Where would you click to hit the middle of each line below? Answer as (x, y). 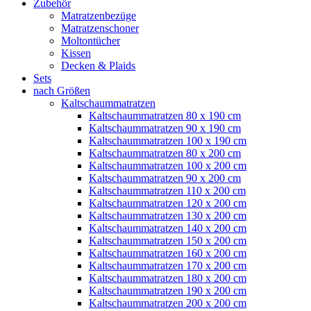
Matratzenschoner (100, 28)
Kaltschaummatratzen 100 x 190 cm (168, 140)
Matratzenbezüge (99, 15)
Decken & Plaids (98, 65)
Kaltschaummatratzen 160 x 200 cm (168, 253)
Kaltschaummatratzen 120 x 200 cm (168, 203)
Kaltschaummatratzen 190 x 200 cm (168, 290)
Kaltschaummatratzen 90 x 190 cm (165, 128)
